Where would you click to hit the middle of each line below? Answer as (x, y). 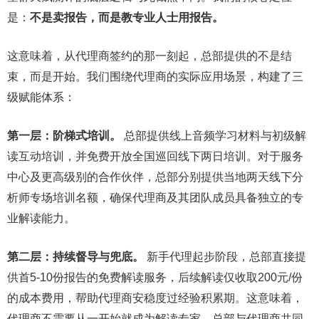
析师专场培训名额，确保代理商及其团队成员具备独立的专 (155, 198)
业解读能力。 (41, 218)
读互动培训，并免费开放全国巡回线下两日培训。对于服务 (155, 156)
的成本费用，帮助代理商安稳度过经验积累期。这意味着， (155, 298)
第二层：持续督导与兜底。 (75, 257)
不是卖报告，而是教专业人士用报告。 (127, 17)
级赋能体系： (41, 97)
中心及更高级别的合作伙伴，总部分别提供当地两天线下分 (155, 177)
